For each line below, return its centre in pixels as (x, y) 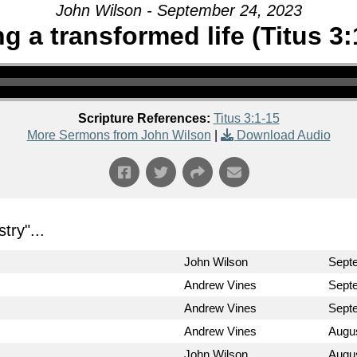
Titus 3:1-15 (246, 119)
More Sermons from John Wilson (119, 135)
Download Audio (283, 135)
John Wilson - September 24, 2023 (178, 11)
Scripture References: (144, 119)
